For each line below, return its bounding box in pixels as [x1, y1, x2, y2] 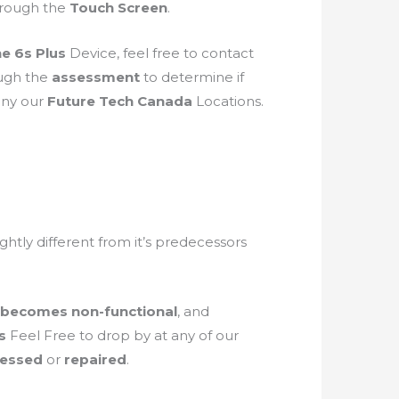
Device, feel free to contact [69, 44, 254, 61]
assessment [51, 68, 143, 85]
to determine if [142, 68, 244, 85]
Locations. [195, 92, 264, 110]
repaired [63, 350, 126, 368]
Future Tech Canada [46, 92, 196, 110]
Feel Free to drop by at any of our [9, 326, 239, 344]
